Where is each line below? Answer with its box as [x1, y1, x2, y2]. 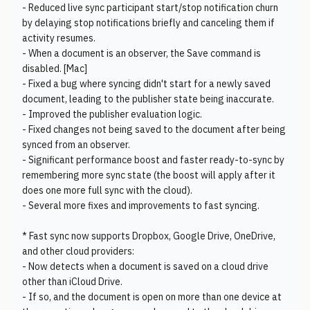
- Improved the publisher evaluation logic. [22, 108, 202, 120]
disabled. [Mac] [22, 62, 87, 75]
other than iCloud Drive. [22, 275, 122, 288]
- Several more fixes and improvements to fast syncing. [22, 199, 259, 212]
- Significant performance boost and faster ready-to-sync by [22, 154, 284, 166]
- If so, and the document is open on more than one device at [22, 291, 282, 303]
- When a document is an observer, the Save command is [22, 47, 261, 60]
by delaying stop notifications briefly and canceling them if [22, 17, 275, 29]
